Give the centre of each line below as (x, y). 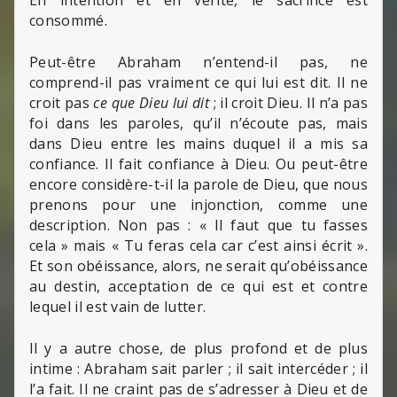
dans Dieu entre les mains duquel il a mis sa (198, 143)
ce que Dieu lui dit (152, 102)
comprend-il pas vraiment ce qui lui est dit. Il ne (198, 82)
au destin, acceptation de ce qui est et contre (198, 286)
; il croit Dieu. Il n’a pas (288, 102)
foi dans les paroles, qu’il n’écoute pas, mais (198, 123)
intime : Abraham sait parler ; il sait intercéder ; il (198, 368)
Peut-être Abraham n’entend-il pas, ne (198, 62)
